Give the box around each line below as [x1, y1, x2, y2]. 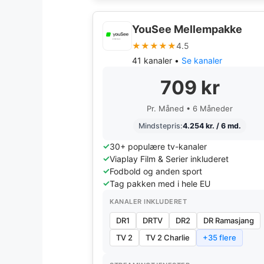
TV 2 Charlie [146, 233, 190, 242]
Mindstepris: [138, 121, 183, 130]
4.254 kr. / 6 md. [183, 121, 241, 130]
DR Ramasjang [203, 216, 254, 225]
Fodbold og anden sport [110, 166, 202, 176]
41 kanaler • [132, 55, 181, 65]
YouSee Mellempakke [132, 23, 242, 35]
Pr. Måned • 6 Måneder [147, 104, 233, 113]
